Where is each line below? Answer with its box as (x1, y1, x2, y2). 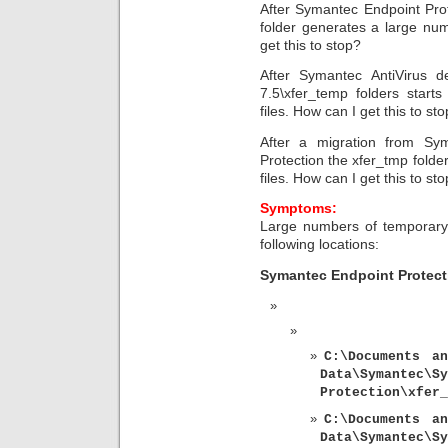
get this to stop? (260, 36, 361, 53)
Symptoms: (260, 200, 337, 217)
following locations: (260, 236, 379, 253)
